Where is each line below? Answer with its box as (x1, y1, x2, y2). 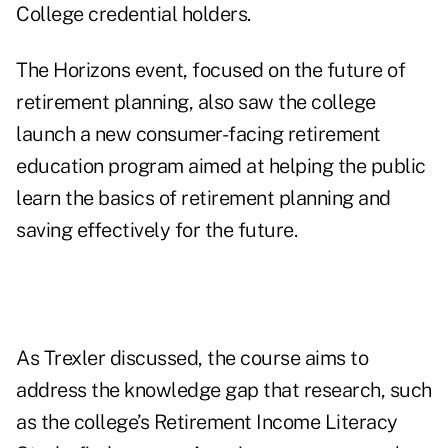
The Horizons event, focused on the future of (16, 58, 405, 83)
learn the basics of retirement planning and (16, 186, 391, 211)
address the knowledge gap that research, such (16, 378, 432, 403)
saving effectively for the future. (16, 218, 297, 243)
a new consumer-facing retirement (79, 122, 381, 147)
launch (16, 122, 80, 147)
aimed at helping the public (183, 154, 426, 179)
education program (16, 154, 184, 179)
